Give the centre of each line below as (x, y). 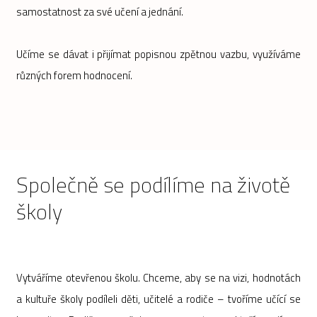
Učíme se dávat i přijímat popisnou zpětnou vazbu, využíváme (158, 54)
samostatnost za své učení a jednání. (100, 12)
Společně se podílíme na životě (154, 185)
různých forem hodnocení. (75, 76)
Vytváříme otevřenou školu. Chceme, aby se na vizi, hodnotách (158, 278)
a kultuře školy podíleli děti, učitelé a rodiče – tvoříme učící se (158, 299)
